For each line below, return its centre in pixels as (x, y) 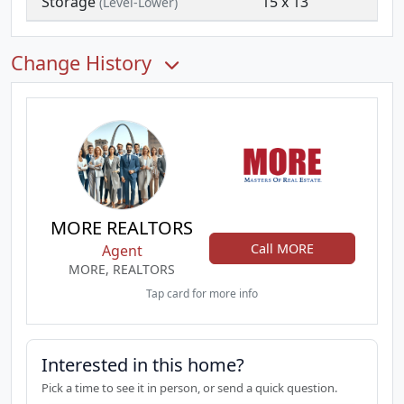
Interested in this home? (143, 365)
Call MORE (282, 248)
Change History (84, 63)
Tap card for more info (202, 294)
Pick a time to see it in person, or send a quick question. (189, 388)
